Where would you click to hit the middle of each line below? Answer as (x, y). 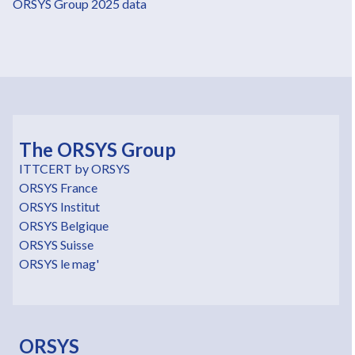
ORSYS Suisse (56, 244)
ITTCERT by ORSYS (74, 168)
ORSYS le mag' (59, 263)
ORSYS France (58, 187)
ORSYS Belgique (64, 225)
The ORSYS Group (97, 149)
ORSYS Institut (59, 206)
